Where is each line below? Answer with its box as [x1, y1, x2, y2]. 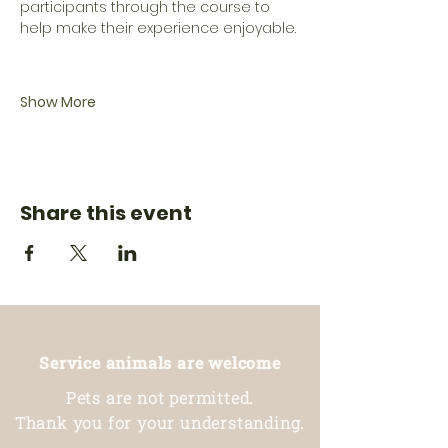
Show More [20, 92, 96, 112]
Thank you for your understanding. [14, 412, 306, 433]
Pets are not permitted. [65, 387, 255, 408]
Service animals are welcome [39, 352, 281, 373]
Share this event [20, 199, 192, 227]
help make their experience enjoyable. [20, 18, 296, 38]
